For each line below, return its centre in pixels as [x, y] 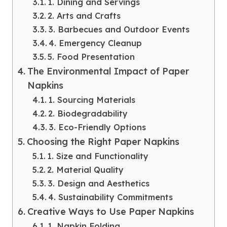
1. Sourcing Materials [91, 100]
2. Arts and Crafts [84, 15]
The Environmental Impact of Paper [108, 71]
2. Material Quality [85, 169]
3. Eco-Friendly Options [97, 127]
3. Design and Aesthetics [98, 183]
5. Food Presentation [91, 56]
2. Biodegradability [88, 113]
